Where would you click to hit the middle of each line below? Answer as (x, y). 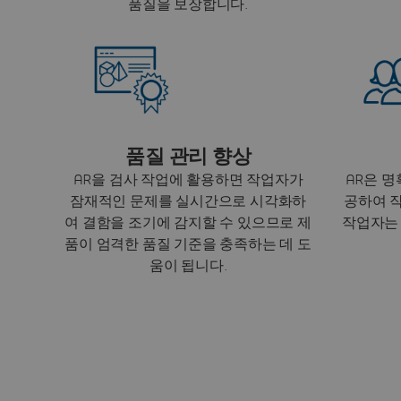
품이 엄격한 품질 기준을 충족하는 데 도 (188, 244)
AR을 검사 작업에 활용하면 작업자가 (188, 179)
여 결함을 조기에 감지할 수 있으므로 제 (188, 222)
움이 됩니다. (188, 265)
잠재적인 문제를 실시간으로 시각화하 (188, 201)
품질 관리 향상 (188, 156)
